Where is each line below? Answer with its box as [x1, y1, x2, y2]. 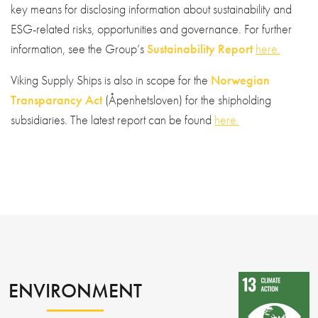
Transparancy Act [11, 92, 102, 108]
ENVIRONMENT [9, 278, 142, 303]
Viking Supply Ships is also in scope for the [11, 72, 211, 88]
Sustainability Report [147, 40, 253, 57]
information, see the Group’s [11, 40, 147, 57]
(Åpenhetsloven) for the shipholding [102, 92, 271, 108]
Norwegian [211, 72, 270, 88]
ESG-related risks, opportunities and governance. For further [11, 21, 292, 37]
